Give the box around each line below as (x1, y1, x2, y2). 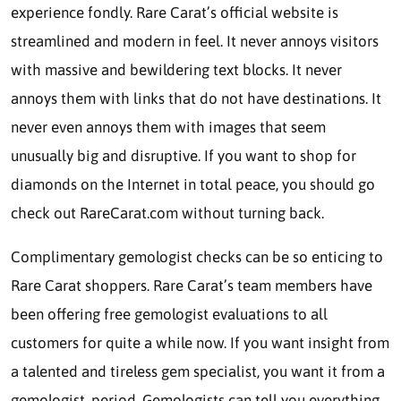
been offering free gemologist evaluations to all (11, 305, 328, 324)
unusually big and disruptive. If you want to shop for (11, 147, 356, 166)
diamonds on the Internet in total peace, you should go (11, 175, 375, 194)
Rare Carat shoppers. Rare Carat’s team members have (11, 277, 372, 295)
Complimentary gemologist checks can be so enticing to (11, 248, 383, 267)
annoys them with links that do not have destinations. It (11, 90, 381, 108)
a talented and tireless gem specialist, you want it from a (11, 363, 385, 381)
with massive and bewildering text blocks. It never (11, 61, 342, 80)
